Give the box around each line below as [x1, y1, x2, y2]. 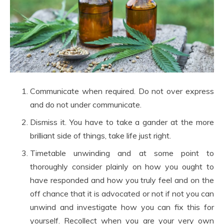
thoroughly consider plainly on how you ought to [30, 161, 214, 172]
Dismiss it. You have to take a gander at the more [30, 117, 214, 127]
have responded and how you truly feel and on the [30, 175, 214, 185]
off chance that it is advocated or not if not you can [30, 188, 214, 199]
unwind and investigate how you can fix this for [30, 202, 214, 212]
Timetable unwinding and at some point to [30, 148, 214, 158]
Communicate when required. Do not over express [30, 86, 214, 96]
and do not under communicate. [30, 99, 141, 110]
